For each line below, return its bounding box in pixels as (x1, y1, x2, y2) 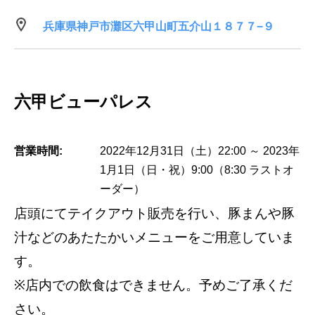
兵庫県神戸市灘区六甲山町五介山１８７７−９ (42, 20, 274, 32)
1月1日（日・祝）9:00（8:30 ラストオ (100, 163, 294, 176)
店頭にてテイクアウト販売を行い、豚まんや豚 (14, 205, 295, 221)
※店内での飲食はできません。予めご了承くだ (14, 277, 292, 292)
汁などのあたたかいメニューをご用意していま (14, 229, 295, 245)
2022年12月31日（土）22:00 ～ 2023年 (100, 144, 300, 157)
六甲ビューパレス (14, 91, 153, 111)
